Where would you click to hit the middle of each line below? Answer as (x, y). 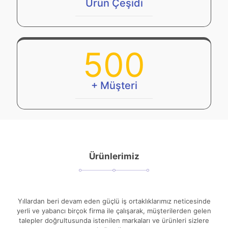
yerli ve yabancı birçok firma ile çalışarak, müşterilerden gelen (114, 211)
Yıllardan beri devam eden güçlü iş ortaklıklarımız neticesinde (114, 201)
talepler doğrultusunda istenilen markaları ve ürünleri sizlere (114, 221)
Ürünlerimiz (114, 156)
